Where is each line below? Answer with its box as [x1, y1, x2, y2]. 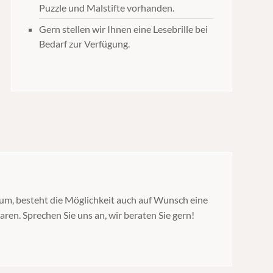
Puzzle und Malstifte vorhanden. [38, 2, 174, 13]
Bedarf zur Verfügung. [38, 38, 130, 49]
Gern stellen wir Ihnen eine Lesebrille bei [38, 23, 208, 35]
